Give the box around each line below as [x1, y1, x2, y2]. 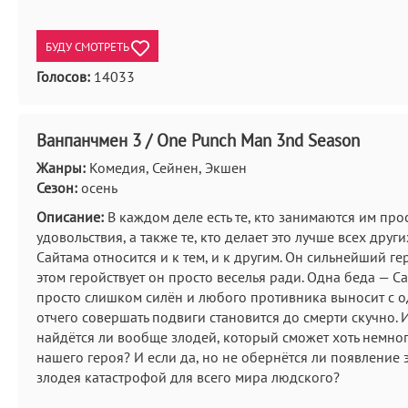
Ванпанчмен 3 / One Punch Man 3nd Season [36, 129, 360, 151]
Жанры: [36, 158, 86, 177]
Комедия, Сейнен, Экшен [86, 158, 247, 177]
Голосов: [36, 67, 90, 86]
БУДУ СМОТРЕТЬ [46, 38, 131, 56]
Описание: [36, 208, 104, 226]
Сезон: [36, 178, 77, 197]
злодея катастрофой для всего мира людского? [36, 368, 340, 386]
